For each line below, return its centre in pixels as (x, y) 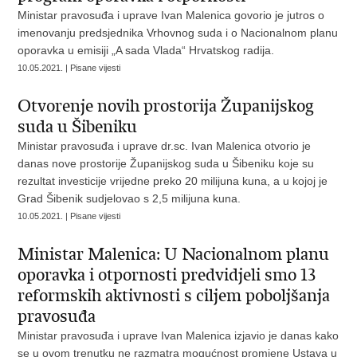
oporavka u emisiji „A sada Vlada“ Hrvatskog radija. (146, 50)
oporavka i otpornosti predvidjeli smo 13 (167, 275)
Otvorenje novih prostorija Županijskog (166, 106)
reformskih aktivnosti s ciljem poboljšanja (174, 296)
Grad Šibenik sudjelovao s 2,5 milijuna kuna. (129, 198)
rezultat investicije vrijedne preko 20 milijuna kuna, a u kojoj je (173, 181)
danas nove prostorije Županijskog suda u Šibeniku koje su (166, 163)
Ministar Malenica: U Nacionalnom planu (174, 254)
